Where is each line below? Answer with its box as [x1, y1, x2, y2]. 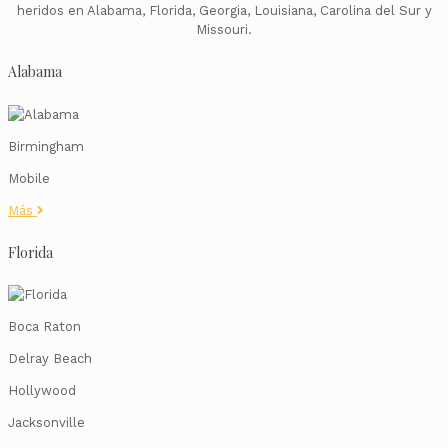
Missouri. [196, 21, 252, 37]
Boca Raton [8, 319, 81, 335]
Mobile [8, 170, 50, 186]
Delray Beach [8, 351, 92, 367]
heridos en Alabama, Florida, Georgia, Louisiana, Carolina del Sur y [16, 2, 432, 18]
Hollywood [8, 383, 76, 399]
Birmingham [8, 138, 84, 154]
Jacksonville [8, 415, 85, 431]
